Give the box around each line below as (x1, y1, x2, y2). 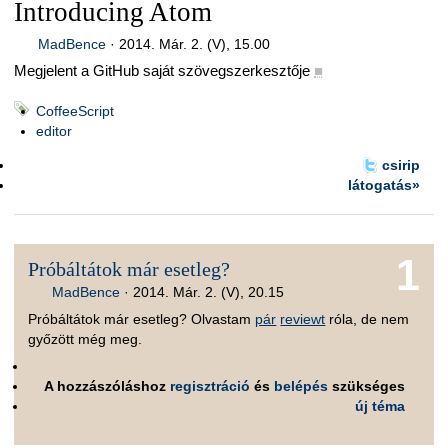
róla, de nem (325, 311, 410, 328)
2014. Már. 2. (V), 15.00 (118, 35, 270, 52)
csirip (381, 157, 420, 174)
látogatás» (347, 177, 420, 194)
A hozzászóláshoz (44, 378, 171, 395)
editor (36, 122, 72, 139)
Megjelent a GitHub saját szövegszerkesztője (14, 62, 310, 80)
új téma (355, 398, 406, 415)
